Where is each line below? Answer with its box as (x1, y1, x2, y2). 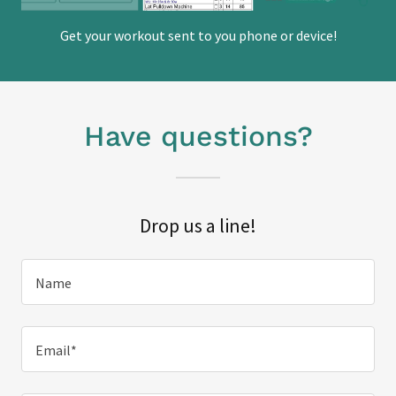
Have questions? (83, 119, 313, 153)
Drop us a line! (140, 213, 256, 238)
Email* (35, 341, 77, 360)
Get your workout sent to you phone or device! (59, 27, 337, 44)
